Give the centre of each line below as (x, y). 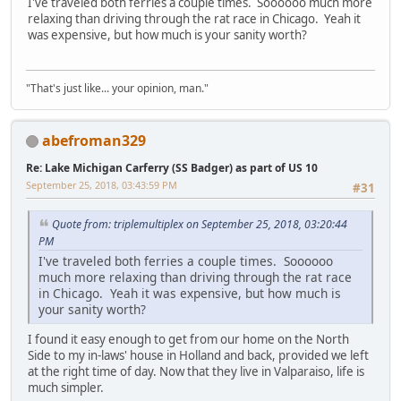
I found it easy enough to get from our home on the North (188, 339)
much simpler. (66, 387)
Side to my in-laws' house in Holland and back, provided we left (198, 355)
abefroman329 (94, 140)
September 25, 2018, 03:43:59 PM (102, 184)
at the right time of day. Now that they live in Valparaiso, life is (196, 371)
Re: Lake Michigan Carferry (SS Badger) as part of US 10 (172, 167)
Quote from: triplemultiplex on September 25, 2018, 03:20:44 (200, 224)
